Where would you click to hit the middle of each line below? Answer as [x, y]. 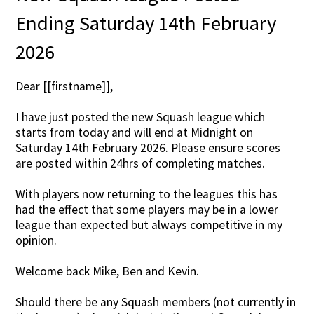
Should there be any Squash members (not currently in [156, 302]
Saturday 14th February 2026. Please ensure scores [148, 148]
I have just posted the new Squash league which [141, 117]
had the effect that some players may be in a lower [147, 210]
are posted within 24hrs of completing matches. [141, 164]
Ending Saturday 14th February [146, 23]
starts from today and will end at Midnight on [135, 133]
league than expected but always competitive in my [149, 225]
